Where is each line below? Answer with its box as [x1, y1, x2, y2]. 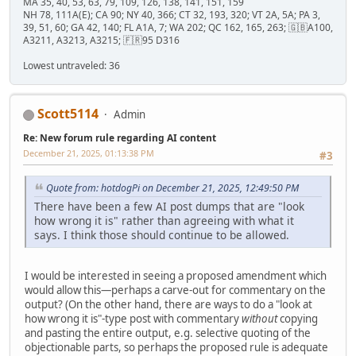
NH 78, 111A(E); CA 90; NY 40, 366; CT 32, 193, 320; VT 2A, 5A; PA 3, [23, 8, 320, 22]
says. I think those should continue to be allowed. [34, 227, 289, 243]
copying [277, 311, 318, 327]
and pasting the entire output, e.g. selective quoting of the [25, 326, 311, 341]
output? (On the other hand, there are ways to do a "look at [25, 297, 312, 312]
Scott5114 [37, 105, 99, 123]
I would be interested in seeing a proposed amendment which [25, 269, 327, 284]
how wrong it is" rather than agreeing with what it [34, 213, 294, 229]
